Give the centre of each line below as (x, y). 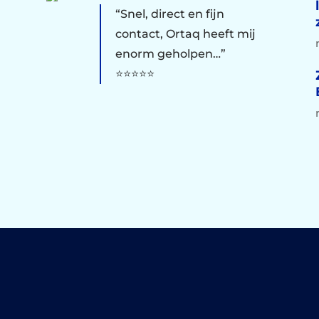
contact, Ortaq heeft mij (185, 33)
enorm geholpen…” (170, 53)
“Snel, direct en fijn (169, 14)
